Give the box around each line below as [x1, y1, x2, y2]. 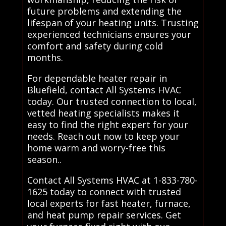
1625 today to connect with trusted [27, 185, 181, 198]
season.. [27, 153, 62, 165]
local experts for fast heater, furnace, [27, 197, 191, 209]
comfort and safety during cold [27, 39, 163, 52]
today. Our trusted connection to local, [27, 95, 197, 107]
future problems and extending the [27, 5, 182, 17]
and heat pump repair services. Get [27, 208, 181, 221]
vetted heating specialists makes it [27, 106, 180, 119]
